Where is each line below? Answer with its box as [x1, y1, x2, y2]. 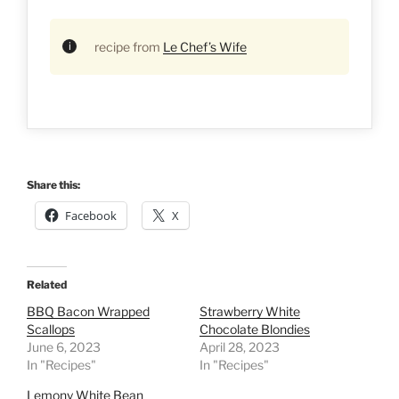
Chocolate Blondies [199, 321, 310, 337]
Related [27, 277, 67, 291]
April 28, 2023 [199, 338, 280, 354]
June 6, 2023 [27, 338, 101, 354]
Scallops [27, 321, 75, 337]
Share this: [27, 177, 80, 191]
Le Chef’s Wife [163, 38, 247, 54]
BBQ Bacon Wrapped [27, 303, 150, 319]
